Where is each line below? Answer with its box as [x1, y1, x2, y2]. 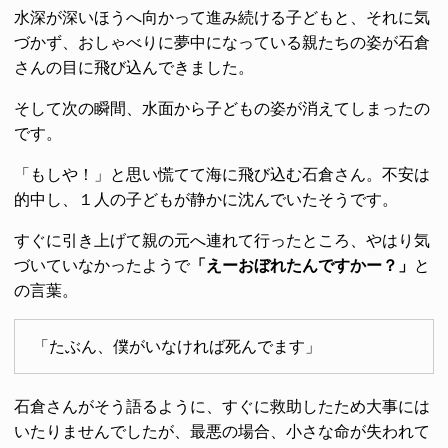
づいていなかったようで [14, 256, 190, 274]
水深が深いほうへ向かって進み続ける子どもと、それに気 [14, 8, 430, 26]
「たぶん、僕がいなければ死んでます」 [32, 338, 321, 356]
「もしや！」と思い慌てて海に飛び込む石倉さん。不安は [14, 165, 430, 183]
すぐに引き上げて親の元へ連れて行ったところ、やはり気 [14, 231, 430, 249]
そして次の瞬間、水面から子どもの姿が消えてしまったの [14, 99, 430, 117]
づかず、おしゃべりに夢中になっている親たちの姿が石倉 [14, 33, 430, 51]
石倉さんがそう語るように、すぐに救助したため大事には [14, 398, 430, 416]
